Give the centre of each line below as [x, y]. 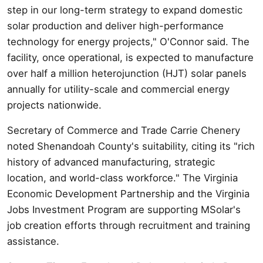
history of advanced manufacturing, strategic [111, 162]
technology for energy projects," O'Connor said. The [128, 41]
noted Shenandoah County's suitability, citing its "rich [131, 146]
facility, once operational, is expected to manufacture [130, 57]
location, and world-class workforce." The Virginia [122, 178]
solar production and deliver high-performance [115, 26]
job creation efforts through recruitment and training [129, 225]
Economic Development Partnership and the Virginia [128, 193]
